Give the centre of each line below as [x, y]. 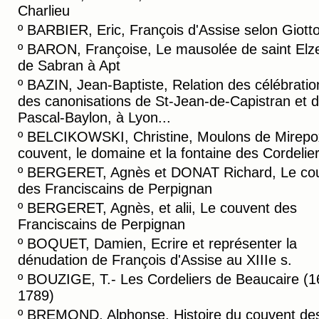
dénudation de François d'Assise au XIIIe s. [155, 260]
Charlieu [44, 11]
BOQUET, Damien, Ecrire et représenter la [162, 244]
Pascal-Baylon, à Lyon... [94, 117]
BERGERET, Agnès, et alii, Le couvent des [162, 208]
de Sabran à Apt [69, 66]
